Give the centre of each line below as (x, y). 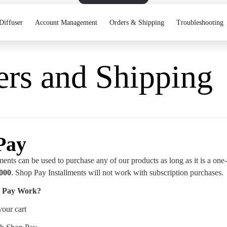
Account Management (66, 22)
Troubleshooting (200, 22)
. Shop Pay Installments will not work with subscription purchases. (117, 173)
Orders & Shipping (137, 22)
